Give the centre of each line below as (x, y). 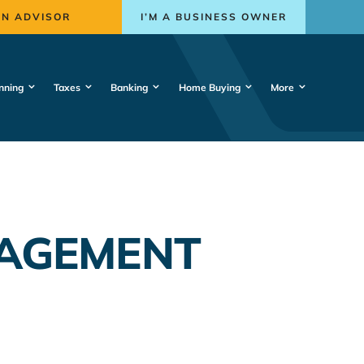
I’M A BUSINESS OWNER (214, 17)
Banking (130, 87)
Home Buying (209, 87)
